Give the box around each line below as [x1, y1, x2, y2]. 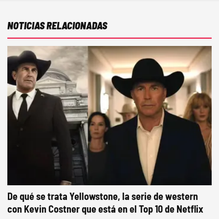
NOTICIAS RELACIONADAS [7, 19, 107, 31]
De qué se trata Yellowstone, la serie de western [7, 190, 198, 202]
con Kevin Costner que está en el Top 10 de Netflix [7, 202, 203, 215]
